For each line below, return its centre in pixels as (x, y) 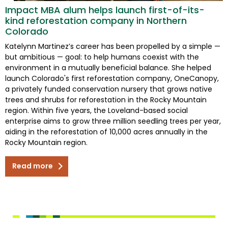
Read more (33, 166)
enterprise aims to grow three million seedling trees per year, (113, 121)
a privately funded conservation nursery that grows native (109, 89)
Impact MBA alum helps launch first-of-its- (105, 10)
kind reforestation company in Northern (96, 21)
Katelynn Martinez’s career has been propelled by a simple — (113, 47)
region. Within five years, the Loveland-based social (96, 111)
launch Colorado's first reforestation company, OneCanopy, (112, 79)
